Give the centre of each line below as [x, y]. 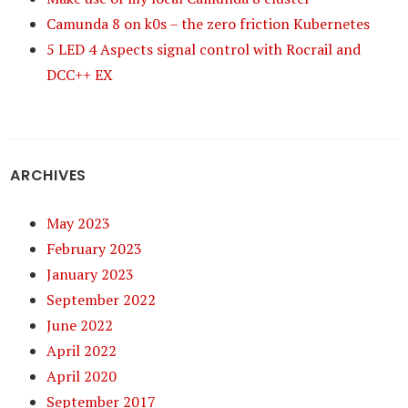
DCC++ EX [80, 75]
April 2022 [82, 351]
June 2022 [80, 325]
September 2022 [102, 300]
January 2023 [91, 274]
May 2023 [79, 223]
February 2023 [95, 249]
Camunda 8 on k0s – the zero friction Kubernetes [209, 24]
